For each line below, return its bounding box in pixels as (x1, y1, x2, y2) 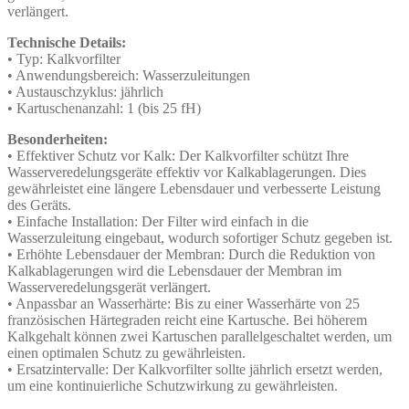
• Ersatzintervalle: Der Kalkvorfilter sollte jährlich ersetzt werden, (7, 361, 383, 377)
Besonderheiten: (7, 131, 108, 147)
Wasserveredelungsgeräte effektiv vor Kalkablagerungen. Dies (7, 163, 366, 180)
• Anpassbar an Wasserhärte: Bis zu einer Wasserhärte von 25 (7, 295, 360, 311)
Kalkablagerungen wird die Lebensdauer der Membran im (7, 262, 341, 278)
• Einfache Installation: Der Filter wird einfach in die (7, 213, 309, 229)
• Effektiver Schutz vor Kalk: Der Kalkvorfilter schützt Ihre (7, 147, 349, 163)
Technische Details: (7, 34, 126, 50)
